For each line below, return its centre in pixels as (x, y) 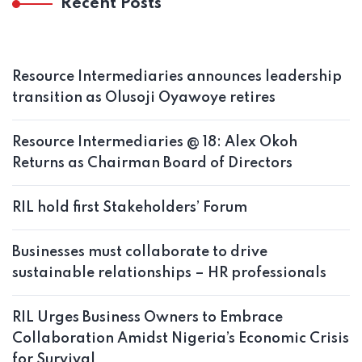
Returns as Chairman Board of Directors (152, 164)
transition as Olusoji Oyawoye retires (144, 98)
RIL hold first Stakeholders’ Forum (130, 208)
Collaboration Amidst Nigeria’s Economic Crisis (181, 339)
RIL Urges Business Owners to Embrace (147, 318)
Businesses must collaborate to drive (140, 253)
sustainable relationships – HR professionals (169, 274)
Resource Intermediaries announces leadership (177, 77)
